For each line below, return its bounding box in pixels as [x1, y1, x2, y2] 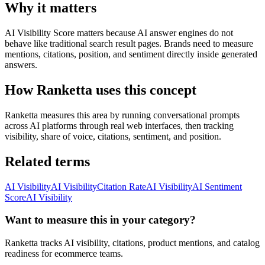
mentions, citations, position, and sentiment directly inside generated [5, 49, 257, 59]
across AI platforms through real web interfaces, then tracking [5, 120, 234, 131]
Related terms [5, 153, 90, 169]
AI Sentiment [192, 181, 242, 192]
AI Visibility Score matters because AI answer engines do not [5, 27, 233, 38]
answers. [5, 59, 37, 70]
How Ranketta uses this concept [5, 82, 196, 98]
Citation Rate [97, 181, 146, 192]
